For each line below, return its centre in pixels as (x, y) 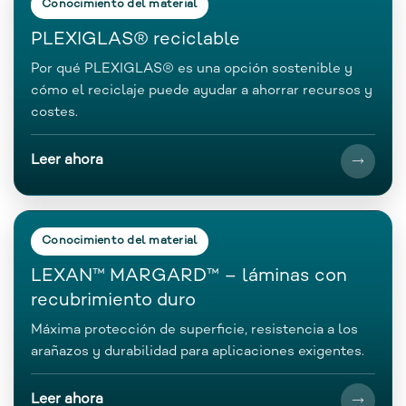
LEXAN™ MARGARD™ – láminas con (189, 276)
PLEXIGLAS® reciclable (135, 40)
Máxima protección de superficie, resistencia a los (194, 329)
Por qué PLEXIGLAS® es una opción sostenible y (192, 68)
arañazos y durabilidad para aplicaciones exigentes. (198, 351)
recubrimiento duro (113, 301)
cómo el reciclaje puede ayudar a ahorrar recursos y (202, 90)
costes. (54, 112)
